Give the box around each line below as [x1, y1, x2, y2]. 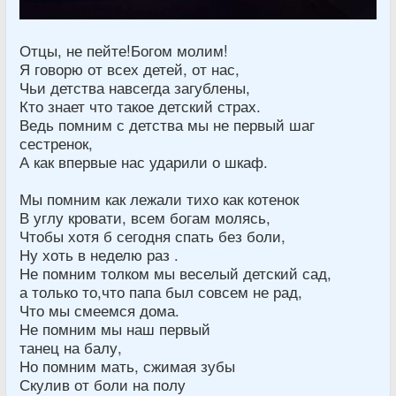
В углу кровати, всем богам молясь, [19, 206, 270, 228]
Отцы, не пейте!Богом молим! [19, 39, 228, 61]
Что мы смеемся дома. [19, 299, 179, 321]
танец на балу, [19, 336, 122, 358]
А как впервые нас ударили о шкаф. [19, 150, 268, 172]
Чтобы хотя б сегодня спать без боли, [19, 225, 286, 247]
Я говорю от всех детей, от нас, [19, 57, 240, 80]
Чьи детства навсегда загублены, [19, 76, 250, 98]
